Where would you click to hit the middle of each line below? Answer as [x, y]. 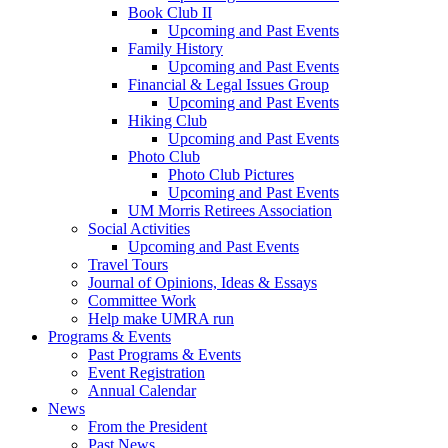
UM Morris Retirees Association [230, 210]
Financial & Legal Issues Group [228, 84]
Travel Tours [128, 264]
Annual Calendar [142, 390]
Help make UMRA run [161, 318]
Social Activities [139, 228]
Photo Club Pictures [231, 174]
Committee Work [142, 300]
